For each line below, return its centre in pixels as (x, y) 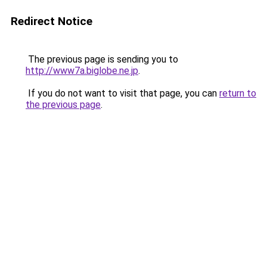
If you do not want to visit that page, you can (122, 93)
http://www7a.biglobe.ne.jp (82, 71)
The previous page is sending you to (102, 59)
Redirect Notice (52, 21)
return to (238, 93)
